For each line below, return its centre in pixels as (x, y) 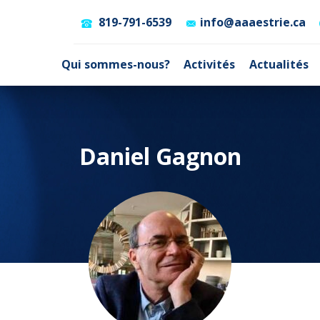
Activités (210, 64)
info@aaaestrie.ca (253, 22)
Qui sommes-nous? (116, 64)
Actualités (279, 64)
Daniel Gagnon (160, 156)
